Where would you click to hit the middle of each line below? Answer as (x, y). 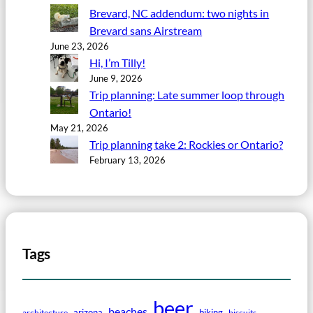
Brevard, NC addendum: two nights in (180, 13)
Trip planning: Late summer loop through (187, 94)
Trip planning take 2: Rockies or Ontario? (187, 144)
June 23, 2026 (80, 46)
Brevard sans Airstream (146, 30)
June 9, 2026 (116, 78)
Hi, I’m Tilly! (118, 62)
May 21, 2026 (79, 128)
